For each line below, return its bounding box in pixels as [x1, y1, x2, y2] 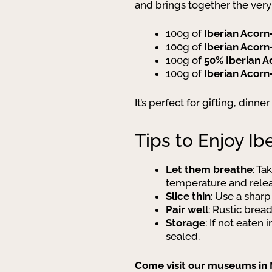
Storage [166, 217, 205, 229]
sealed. [166, 230, 200, 242]
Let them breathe [166, 163, 253, 175]
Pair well [166, 203, 208, 216]
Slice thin [166, 190, 211, 202]
